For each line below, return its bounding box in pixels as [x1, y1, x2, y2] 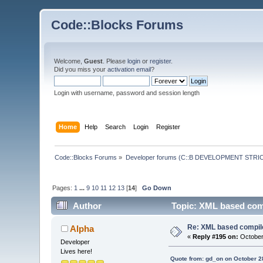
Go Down [142, 184, 172, 191]
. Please [103, 58, 128, 65]
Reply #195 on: [193, 233, 239, 241]
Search [104, 123, 126, 130]
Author [72, 201, 102, 211]
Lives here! [60, 248, 93, 255]
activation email [107, 66, 151, 73]
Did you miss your [54, 66, 108, 73]
